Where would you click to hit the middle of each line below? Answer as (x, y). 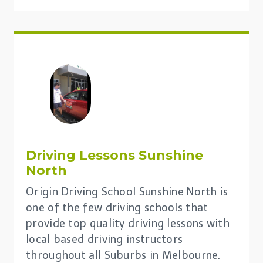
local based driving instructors (104, 239)
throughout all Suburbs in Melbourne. (123, 255)
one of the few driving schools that (117, 208)
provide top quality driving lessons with (128, 223)
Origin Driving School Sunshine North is (127, 192)
